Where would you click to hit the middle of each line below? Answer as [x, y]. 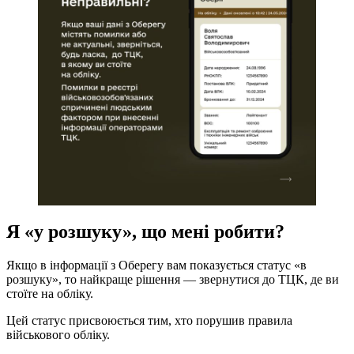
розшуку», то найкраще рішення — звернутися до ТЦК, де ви [173, 280]
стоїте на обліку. [50, 294]
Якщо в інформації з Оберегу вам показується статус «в [156, 265]
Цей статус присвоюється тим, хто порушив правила [149, 321]
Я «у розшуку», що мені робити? [145, 232]
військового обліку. [58, 335]
